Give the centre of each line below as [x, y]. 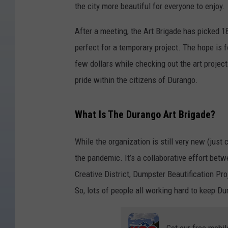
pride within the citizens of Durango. [136, 80]
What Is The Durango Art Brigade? [145, 115]
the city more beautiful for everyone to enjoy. [150, 6]
